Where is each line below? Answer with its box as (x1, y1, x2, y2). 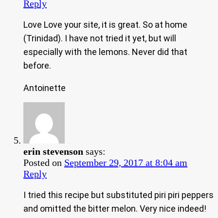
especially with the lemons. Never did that (23, 46, 187, 57)
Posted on (23, 157, 64, 168)
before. (23, 60, 51, 71)
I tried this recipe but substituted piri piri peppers (23, 189, 214, 200)
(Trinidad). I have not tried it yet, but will (23, 33, 176, 43)
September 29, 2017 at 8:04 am (64, 157, 187, 168)
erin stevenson (23, 145, 83, 157)
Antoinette (23, 82, 66, 93)
